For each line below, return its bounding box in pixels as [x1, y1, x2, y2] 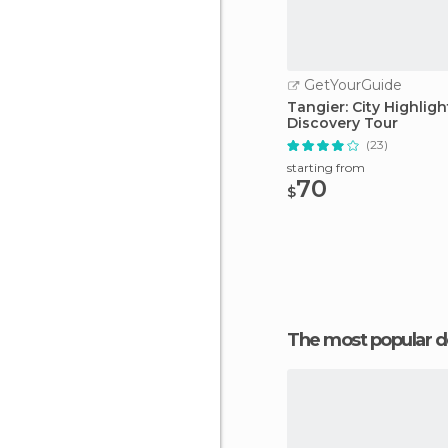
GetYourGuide [300, 76, 402, 94]
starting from [287, 160, 365, 175]
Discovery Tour [287, 114, 398, 132]
